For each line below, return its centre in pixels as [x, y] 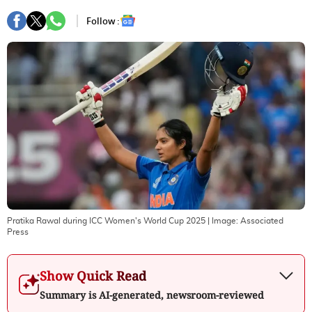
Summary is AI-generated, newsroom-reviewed [152, 295]
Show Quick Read [93, 275]
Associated [262, 220]
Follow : [103, 21]
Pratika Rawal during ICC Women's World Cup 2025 [106, 220]
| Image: [223, 220]
